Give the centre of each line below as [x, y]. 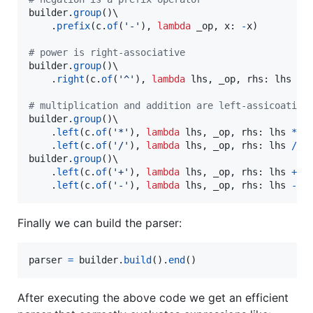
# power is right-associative [107, 52]
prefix [73, 26]
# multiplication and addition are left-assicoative [168, 105]
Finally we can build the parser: [100, 223]
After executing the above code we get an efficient [153, 297]
